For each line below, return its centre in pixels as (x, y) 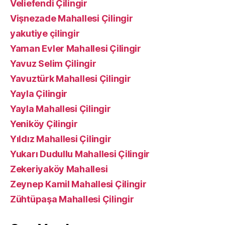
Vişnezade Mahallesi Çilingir (72, 18)
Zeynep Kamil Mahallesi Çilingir (78, 184)
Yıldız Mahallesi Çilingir (61, 139)
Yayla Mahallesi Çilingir (61, 109)
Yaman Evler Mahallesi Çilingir (76, 48)
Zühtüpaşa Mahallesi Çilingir (72, 199)
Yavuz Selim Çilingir (53, 64)
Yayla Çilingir (39, 94)
